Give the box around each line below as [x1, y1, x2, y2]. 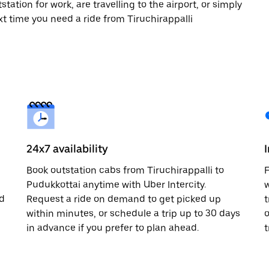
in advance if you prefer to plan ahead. [26, 222, 199, 234]
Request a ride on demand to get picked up [26, 193, 221, 205]
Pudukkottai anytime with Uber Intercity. [26, 178, 206, 190]
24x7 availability [26, 142, 108, 155]
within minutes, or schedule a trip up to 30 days [26, 207, 240, 219]
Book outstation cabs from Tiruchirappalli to [26, 164, 224, 176]
